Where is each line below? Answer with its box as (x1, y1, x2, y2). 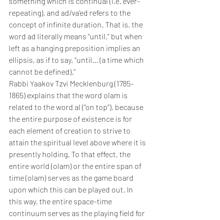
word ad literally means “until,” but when (9, 31, 144, 41)
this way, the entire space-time (9, 196, 113, 206)
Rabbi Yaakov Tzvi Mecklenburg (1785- (9, 79, 134, 88)
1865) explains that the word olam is (9, 90, 129, 100)
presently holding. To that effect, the (9, 149, 132, 159)
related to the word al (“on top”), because (9, 102, 145, 111)
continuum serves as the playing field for (9, 208, 146, 218)
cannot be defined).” (9, 67, 76, 76)
